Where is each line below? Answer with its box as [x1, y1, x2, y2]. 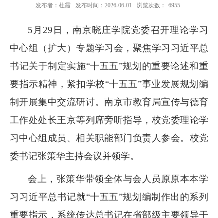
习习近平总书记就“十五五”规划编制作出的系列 [10, 192, 208, 202]
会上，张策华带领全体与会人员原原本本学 [28, 174, 208, 184]
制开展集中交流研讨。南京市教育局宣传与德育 [10, 97, 208, 107]
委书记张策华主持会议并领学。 [10, 151, 139, 161]
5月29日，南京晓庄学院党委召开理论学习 [28, 25, 208, 35]
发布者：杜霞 [36, 2, 71, 9]
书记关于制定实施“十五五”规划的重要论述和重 [10, 61, 208, 71]
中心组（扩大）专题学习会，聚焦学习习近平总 [10, 43, 208, 53]
